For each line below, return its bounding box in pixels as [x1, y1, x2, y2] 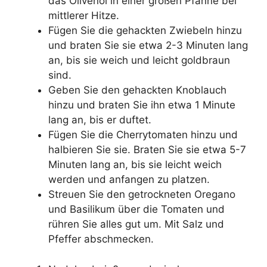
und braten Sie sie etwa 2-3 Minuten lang [48, 39, 248, 52]
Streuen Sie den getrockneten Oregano [48, 188, 235, 201]
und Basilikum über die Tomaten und [48, 203, 225, 216]
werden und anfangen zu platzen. [48, 173, 210, 186]
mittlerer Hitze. [48, 10, 119, 22]
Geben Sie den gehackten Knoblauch [48, 84, 226, 97]
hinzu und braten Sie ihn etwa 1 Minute [48, 99, 235, 111]
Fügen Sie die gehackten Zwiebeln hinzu [48, 24, 242, 37]
